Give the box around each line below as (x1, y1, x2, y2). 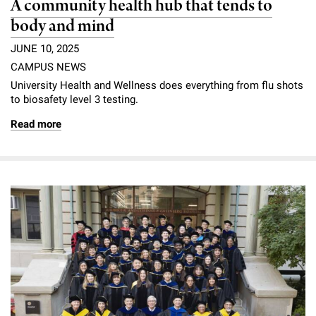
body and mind (11, 15, 114, 39)
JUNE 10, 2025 (11, 42, 79, 56)
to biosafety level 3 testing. (11, 93, 138, 107)
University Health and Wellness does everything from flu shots (11, 79, 303, 92)
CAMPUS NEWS (11, 61, 86, 74)
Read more (11, 118, 61, 131)
